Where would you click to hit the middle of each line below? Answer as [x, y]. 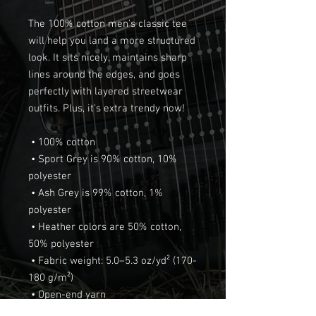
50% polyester [61, 244]
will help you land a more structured [112, 41]
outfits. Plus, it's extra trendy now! [108, 108]
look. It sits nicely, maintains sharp [108, 57]
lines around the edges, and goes [104, 74]
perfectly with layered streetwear [105, 91]
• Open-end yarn [68, 294]
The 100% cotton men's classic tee [108, 24]
